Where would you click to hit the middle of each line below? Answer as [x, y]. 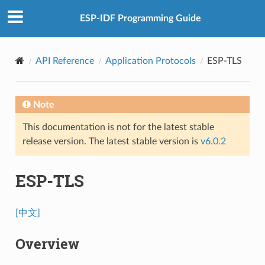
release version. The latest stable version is [111, 141]
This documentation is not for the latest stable [118, 127]
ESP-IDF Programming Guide [140, 19]
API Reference [64, 61]
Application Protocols [150, 61]
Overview [47, 243]
